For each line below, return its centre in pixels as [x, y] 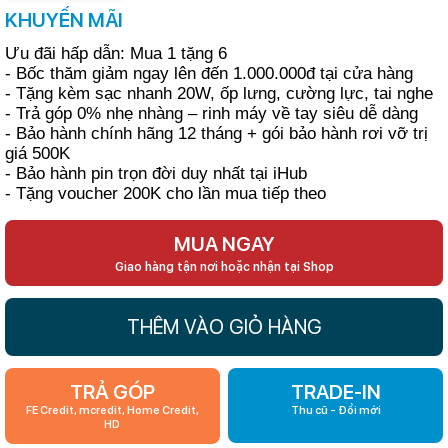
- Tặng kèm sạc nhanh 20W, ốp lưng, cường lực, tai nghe [219, 92]
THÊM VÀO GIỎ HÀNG [224, 326]
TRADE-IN [335, 391]
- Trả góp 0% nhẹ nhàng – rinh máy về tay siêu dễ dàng [211, 112]
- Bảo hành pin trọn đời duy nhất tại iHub [156, 172]
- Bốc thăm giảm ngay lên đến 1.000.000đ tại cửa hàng [209, 72]
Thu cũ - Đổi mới [335, 410]
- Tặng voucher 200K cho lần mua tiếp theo [165, 192]
